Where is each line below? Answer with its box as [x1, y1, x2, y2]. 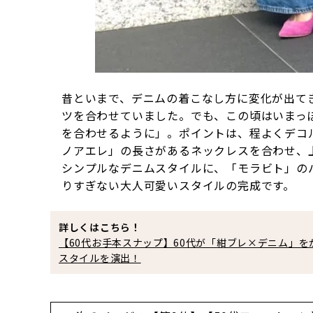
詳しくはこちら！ [59, 220, 141, 235]
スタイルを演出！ [59, 251, 141, 265]
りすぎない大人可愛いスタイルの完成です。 [61, 177, 295, 194]
